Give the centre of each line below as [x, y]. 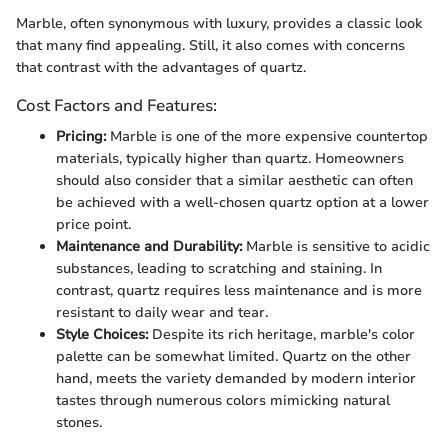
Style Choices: [102, 335]
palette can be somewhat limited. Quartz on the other [233, 357]
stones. [79, 423]
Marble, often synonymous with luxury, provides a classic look [219, 23]
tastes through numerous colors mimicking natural [223, 401]
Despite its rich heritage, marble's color [281, 335]
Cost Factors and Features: [116, 105]
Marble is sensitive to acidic [336, 247]
